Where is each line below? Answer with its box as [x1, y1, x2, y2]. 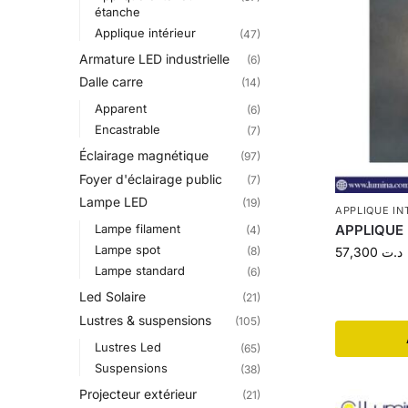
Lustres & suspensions [79, 311, 211, 328]
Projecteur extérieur [79, 385, 197, 402]
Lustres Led [94, 339, 161, 354]
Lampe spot [94, 242, 160, 258]
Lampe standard [94, 263, 185, 279]
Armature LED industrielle [79, 50, 229, 66]
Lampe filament [94, 221, 180, 237]
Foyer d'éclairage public [79, 170, 222, 187]
